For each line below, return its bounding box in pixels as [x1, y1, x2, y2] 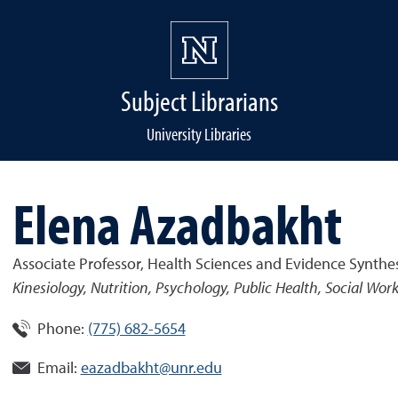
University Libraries [147, 123, 251, 145]
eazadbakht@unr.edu [80, 361, 222, 377]
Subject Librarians [120, 83, 278, 118]
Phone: [36, 322, 84, 338]
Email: [36, 361, 77, 377]
